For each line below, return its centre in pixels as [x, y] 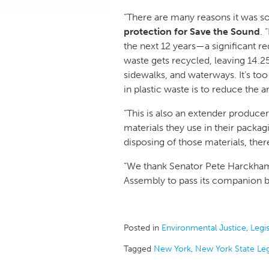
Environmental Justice [204, 228]
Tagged [139, 249]
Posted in [143, 228]
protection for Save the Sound [192, 32]
